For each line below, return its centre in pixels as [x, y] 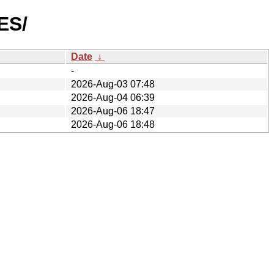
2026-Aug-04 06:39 [113, 97]
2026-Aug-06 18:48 [113, 124]
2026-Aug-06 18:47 [113, 111]
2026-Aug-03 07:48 [113, 84]
